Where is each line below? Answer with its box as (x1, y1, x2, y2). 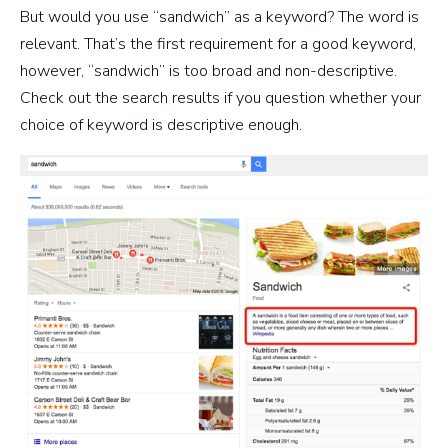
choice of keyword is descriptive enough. (20, 114, 302, 137)
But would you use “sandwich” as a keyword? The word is (20, 6, 419, 29)
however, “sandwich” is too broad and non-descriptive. (20, 60, 397, 83)
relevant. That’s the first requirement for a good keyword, (20, 33, 416, 56)
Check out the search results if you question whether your (20, 87, 421, 110)
